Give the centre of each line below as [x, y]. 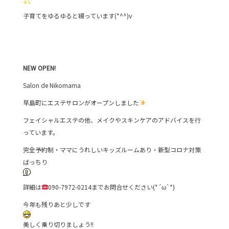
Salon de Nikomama [52, 85]
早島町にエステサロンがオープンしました [81, 102]
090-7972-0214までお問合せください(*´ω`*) [112, 187]
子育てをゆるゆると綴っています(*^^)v [77, 15]
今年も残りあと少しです [56, 204]
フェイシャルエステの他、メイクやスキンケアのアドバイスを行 [112, 120]
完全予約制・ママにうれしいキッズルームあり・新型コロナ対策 [112, 149]
